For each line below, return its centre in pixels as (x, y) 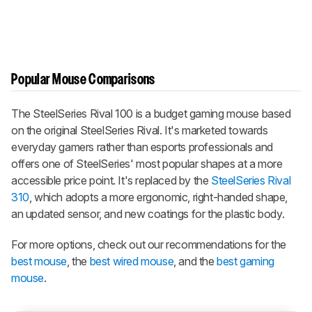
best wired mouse (132, 261)
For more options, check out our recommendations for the (149, 244)
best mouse (39, 261)
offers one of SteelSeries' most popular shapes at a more (147, 163)
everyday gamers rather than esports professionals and (142, 147)
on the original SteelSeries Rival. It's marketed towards (140, 130)
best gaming (245, 261)
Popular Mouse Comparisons (83, 80)
